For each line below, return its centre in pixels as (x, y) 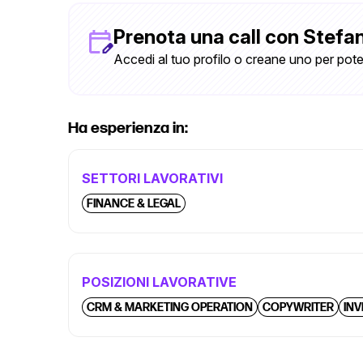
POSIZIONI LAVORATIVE (159, 282)
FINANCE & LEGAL (134, 204)
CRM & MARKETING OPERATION (170, 307)
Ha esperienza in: (128, 128)
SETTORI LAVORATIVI (152, 178)
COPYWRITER (298, 307)
